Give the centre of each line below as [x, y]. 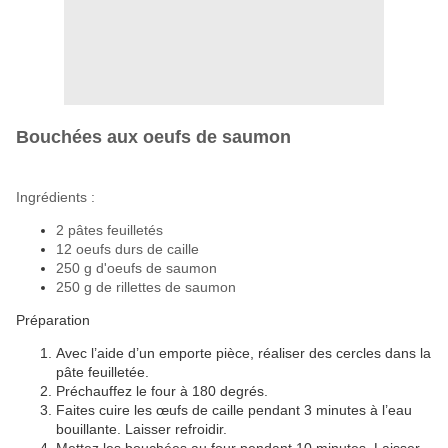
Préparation [55, 320]
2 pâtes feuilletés [109, 230]
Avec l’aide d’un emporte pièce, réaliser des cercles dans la [243, 353]
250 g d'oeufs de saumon [136, 268]
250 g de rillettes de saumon [146, 287]
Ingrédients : [55, 197]
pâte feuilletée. [102, 372]
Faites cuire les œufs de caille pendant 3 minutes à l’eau [234, 410]
